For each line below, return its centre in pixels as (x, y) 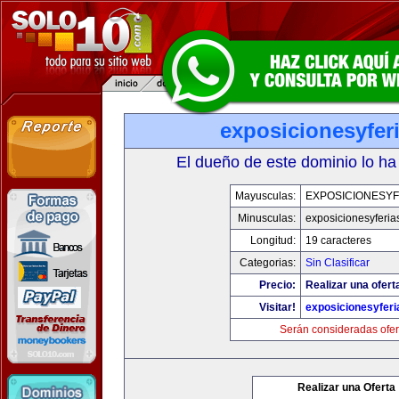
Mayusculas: (265, 196)
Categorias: (267, 263)
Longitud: (273, 240)
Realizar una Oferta (346, 387)
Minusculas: (266, 218)
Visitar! (277, 307)
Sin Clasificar (337, 263)
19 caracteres (338, 240)
